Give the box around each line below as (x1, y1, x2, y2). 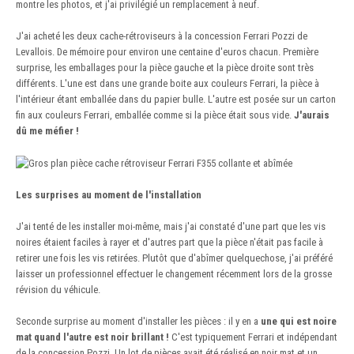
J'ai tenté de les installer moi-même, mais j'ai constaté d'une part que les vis (16, 220, 326, 232)
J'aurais (294, 109, 330, 122)
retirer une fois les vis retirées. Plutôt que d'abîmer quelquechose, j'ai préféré (16, 251, 333, 264)
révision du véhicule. (16, 283, 100, 296)
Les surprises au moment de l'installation (16, 188, 201, 201)
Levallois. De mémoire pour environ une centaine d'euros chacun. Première (16, 46, 318, 58)
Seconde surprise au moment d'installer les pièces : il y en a (16, 314, 261, 327)
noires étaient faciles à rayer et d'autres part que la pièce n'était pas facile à (16, 235, 323, 248)
